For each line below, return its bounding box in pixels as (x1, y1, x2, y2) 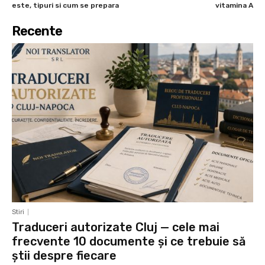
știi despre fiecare (12, 248, 117, 263)
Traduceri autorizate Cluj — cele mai (12, 220, 219, 235)
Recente (12, 22, 62, 39)
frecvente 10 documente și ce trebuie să (12, 234, 245, 249)
